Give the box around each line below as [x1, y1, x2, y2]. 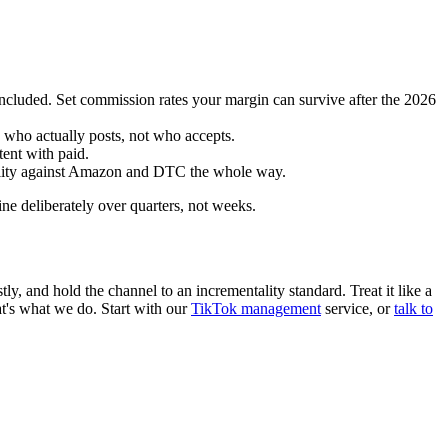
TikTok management [191, 299, 321, 317]
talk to [394, 299, 433, 317]
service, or [321, 299, 394, 317]
